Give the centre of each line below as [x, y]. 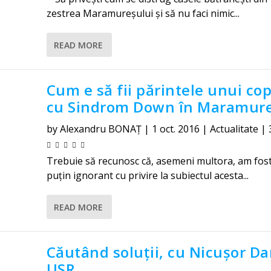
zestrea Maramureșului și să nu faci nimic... [143, 13]
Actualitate [234, 129]
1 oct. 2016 [175, 129]
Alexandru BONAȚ [100, 129]
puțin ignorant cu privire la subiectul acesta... [147, 175]
